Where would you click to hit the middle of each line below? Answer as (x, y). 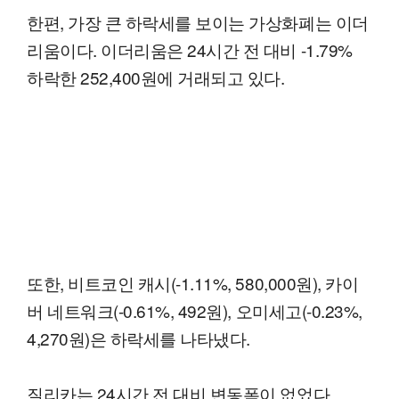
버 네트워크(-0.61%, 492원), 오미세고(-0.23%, (195, 310)
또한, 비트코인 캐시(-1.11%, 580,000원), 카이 (193, 282)
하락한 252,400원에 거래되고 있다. (156, 77)
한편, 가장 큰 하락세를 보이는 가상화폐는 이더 (198, 21)
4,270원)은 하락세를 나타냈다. (138, 338)
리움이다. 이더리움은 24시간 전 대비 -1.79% (190, 49)
